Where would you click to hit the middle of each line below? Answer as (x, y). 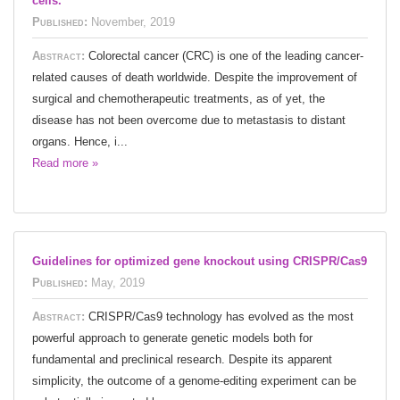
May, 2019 (118, 282)
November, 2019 (133, 21)
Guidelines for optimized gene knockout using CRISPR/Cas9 (200, 261)
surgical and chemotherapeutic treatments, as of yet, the (179, 98)
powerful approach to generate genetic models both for (172, 337)
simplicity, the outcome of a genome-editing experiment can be (194, 380)
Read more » (65, 162)
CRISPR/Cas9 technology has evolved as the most (221, 316)
